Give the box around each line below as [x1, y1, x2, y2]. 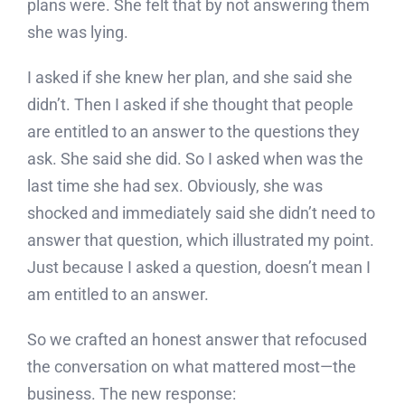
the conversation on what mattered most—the [26, 357, 356, 377]
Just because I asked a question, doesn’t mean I [26, 258, 371, 278]
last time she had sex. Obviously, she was [26, 176, 323, 196]
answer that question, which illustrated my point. [26, 231, 374, 250]
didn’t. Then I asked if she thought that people [26, 95, 353, 115]
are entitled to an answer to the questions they [26, 122, 360, 142]
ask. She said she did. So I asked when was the [26, 149, 363, 169]
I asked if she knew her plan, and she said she [26, 68, 353, 88]
